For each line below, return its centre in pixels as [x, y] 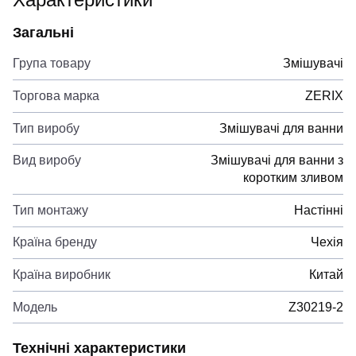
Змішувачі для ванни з [277, 161]
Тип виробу [46, 128]
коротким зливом [293, 178]
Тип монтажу [50, 210]
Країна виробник [62, 274]
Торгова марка [56, 96]
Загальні [43, 32]
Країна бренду [55, 242]
